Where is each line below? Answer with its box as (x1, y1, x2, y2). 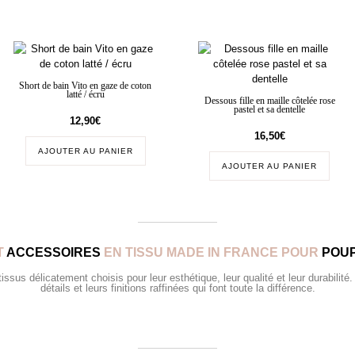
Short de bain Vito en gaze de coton (19, 80, 152, 91)
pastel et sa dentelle (234, 104, 306, 115)
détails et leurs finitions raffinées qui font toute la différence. (40, 281, 315, 294)
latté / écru (66, 89, 105, 100)
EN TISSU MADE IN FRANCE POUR (100, 245, 322, 259)
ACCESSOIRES (6, 245, 101, 259)
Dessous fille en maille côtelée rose (204, 95, 335, 106)
